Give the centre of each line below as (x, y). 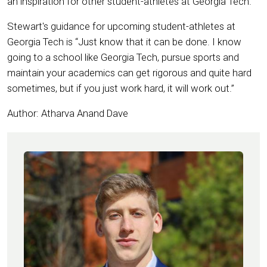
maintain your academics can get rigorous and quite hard (129, 73)
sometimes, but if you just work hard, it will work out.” (122, 88)
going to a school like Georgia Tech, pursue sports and (123, 57)
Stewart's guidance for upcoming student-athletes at (121, 26)
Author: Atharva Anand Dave (69, 113)
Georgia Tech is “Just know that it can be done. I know (124, 42)
